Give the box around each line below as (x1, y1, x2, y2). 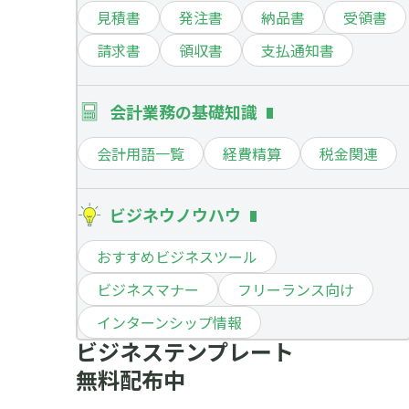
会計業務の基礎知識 (110, 100, 257, 124)
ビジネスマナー (97, 278, 199, 301)
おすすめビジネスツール (97, 246, 257, 268)
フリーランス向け (237, 278, 354, 301)
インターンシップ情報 (97, 311, 242, 334)
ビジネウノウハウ (110, 203, 241, 227)
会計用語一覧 (97, 142, 184, 165)
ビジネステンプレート (76, 335, 294, 368)
